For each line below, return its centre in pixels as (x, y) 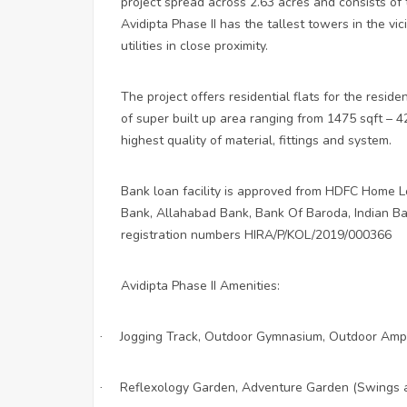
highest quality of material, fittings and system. (256, 140)
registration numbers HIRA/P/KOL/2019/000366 (256, 234)
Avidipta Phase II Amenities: (200, 285)
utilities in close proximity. (194, 45)
